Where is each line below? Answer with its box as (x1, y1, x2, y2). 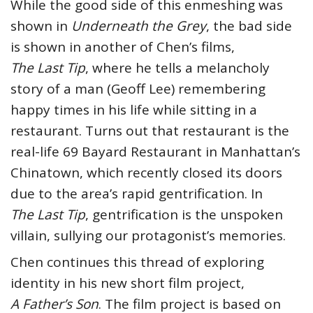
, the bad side (206, 17, 292, 36)
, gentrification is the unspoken (85, 205, 283, 224)
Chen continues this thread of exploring (10, 253, 264, 272)
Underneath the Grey (71, 17, 206, 36)
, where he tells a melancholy (85, 59, 270, 78)
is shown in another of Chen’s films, (10, 38, 235, 57)
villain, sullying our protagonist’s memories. (10, 226, 286, 245)
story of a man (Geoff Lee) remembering (10, 80, 265, 99)
